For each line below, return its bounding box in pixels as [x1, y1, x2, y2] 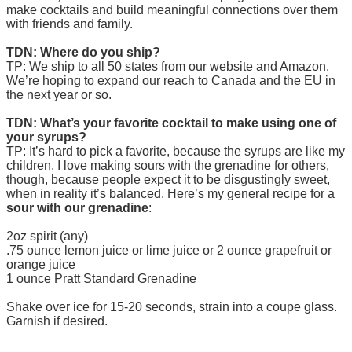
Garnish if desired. [6, 313, 108, 328]
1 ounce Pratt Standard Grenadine [6, 271, 196, 285]
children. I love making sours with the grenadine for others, [6, 158, 329, 172]
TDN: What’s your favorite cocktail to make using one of [6, 115, 336, 130]
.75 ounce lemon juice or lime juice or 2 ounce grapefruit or [6, 243, 332, 257]
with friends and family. [6, 16, 133, 31]
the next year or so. [6, 87, 112, 101]
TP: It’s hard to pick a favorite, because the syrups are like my [6, 144, 345, 158]
